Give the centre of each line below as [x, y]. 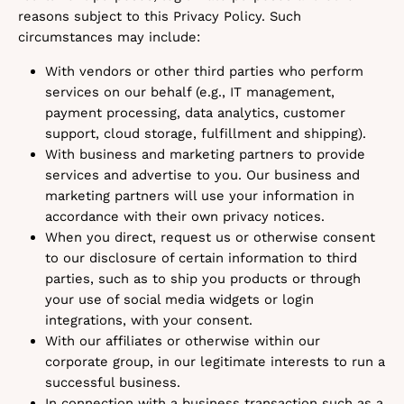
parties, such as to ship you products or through [203, 279]
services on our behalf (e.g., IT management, [190, 92]
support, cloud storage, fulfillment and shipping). [206, 133]
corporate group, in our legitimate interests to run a [215, 362]
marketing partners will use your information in [200, 196]
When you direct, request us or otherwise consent [210, 237]
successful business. [113, 382]
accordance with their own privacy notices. [185, 216]
